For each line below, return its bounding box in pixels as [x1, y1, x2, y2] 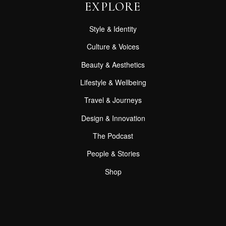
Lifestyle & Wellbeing [80, 77, 146, 87]
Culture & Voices [87, 41, 139, 52]
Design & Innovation [81, 112, 145, 123]
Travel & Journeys [84, 95, 142, 105]
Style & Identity [89, 23, 137, 34]
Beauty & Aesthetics [81, 59, 145, 70]
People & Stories [86, 148, 140, 159]
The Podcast [93, 131, 133, 141]
